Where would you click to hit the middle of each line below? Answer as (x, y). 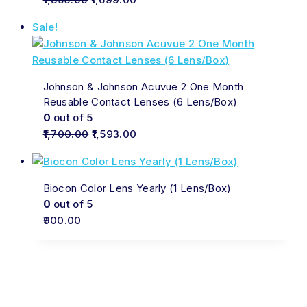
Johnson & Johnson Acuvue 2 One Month (143, 86)
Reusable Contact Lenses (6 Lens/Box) (140, 101)
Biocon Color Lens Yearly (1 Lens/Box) (137, 188)
